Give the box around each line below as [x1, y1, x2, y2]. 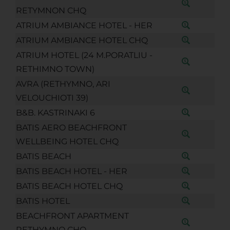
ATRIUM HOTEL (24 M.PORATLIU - [15, 50, 152, 60]
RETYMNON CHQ [15, 5, 86, 15]
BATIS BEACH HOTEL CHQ [15, 181, 123, 191]
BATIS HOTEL [15, 196, 70, 206]
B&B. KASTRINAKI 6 [15, 107, 95, 118]
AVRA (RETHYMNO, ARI [15, 79, 110, 89]
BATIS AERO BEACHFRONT [15, 122, 127, 132]
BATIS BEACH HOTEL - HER [15, 166, 127, 176]
